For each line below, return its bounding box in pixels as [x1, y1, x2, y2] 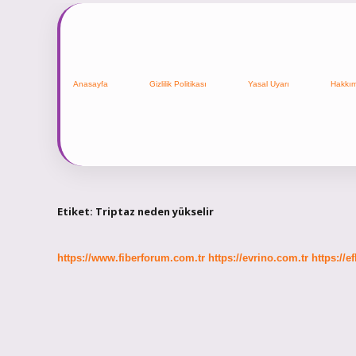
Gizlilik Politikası [149, 79, 207, 89]
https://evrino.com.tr [208, 252, 308, 265]
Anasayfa [73, 79, 108, 89]
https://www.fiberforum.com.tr [57, 252, 205, 265]
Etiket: [57, 203, 95, 219]
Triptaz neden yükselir [95, 203, 214, 219]
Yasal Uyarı [248, 79, 289, 89]
